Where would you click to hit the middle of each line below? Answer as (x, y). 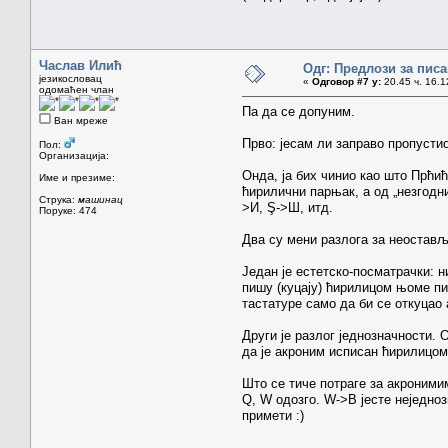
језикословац (70, 78)
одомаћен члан (76, 89)
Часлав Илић (80, 65)
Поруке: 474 (68, 210)
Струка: (58, 199)
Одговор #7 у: (346, 81)
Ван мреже (79, 120)
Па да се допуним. (298, 111)
